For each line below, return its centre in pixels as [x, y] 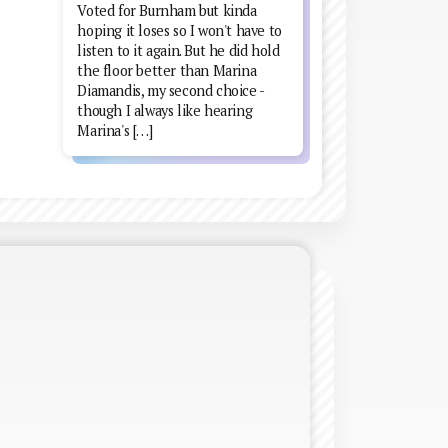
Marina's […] [115, 131]
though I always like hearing [165, 111]
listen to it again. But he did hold [178, 51]
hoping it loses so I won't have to [179, 31]
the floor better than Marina [167, 71]
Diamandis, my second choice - [170, 91]
